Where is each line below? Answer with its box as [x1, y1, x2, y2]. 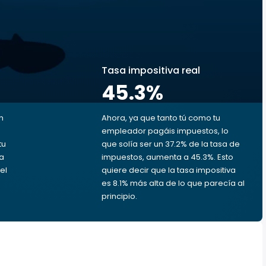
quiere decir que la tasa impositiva [102, 164, 236, 176]
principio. [102, 191, 137, 202]
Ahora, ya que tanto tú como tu [102, 112, 220, 123]
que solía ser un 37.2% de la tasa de [102, 138, 240, 150]
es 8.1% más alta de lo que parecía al [102, 178, 245, 189]
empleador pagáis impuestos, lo [102, 125, 229, 137]
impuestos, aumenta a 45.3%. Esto [102, 151, 233, 163]
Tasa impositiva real [102, 64, 200, 77]
